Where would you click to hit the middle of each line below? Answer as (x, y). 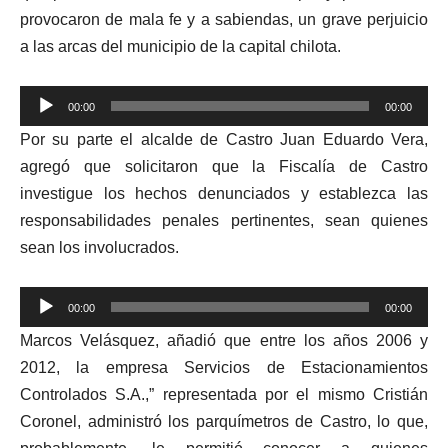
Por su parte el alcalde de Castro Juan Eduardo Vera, (224, 139)
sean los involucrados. (99, 247)
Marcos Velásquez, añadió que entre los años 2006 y (224, 340)
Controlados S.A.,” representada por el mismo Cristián (224, 394)
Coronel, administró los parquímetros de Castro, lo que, (224, 421)
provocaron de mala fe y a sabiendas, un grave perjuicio (224, 19)
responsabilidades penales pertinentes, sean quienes (224, 220)
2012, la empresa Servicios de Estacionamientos (224, 367)
